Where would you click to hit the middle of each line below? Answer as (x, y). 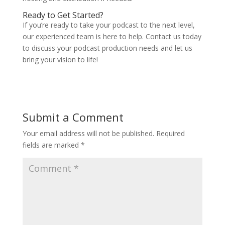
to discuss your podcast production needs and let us (107, 48)
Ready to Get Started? (63, 15)
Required (170, 133)
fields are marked (51, 145)
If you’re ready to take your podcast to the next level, (108, 25)
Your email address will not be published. (88, 133)
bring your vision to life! (60, 60)
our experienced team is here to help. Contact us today (112, 36)
